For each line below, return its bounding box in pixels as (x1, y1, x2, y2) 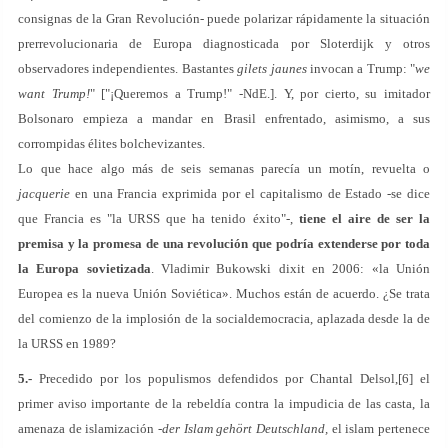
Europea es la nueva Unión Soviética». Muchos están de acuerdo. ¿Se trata (18, 286, 430, 301)
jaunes (270, 61, 307, 76)
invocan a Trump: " (306, 61, 415, 76)
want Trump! (18, 86, 90, 101)
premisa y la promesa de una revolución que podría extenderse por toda (18, 236, 430, 251)
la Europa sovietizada (18, 261, 151, 276)
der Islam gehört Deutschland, (162, 421, 328, 436)
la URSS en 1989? (18, 336, 116, 351)
